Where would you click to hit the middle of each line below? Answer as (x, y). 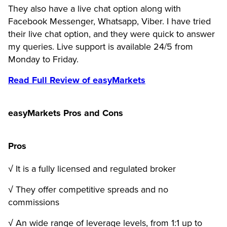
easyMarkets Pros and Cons (66, 113)
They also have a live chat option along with (94, 8)
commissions (34, 202)
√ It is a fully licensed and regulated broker (92, 168)
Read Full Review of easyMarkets (77, 80)
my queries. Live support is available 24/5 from (101, 46)
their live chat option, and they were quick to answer (111, 34)
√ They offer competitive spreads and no (88, 189)
